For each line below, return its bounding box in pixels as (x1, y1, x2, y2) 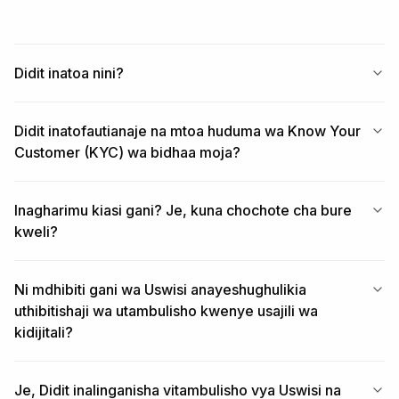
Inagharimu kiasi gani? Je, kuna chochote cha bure (14, 201, 352, 219)
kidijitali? (14, 323, 73, 341)
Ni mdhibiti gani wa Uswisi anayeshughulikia (14, 281, 306, 298)
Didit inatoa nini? (14, 64, 124, 82)
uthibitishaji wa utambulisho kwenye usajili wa (14, 302, 318, 320)
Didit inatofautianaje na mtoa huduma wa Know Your (14, 122, 361, 140)
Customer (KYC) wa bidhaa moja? (14, 143, 240, 161)
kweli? (14, 223, 58, 240)
